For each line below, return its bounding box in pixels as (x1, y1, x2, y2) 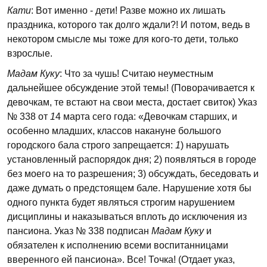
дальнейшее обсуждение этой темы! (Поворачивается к (7, 83, 254, 93)
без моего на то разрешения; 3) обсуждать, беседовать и (7, 169, 259, 179)
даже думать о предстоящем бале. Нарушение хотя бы (7, 183, 252, 193)
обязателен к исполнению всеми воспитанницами (7, 240, 228, 250)
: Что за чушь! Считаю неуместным (60, 69, 213, 79)
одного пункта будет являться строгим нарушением (7, 197, 235, 207)
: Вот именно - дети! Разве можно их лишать (31, 5, 225, 15)
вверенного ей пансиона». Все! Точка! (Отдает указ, (7, 254, 235, 265)
